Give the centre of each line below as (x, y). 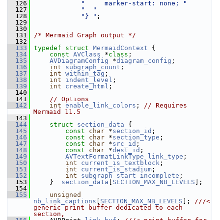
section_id (132, 131)
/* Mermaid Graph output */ (85, 35)
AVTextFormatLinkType (105, 156)
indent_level (89, 80)
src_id (124, 144)
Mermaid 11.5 (57, 112)
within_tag (85, 73)
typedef (48, 48)
